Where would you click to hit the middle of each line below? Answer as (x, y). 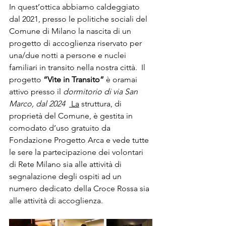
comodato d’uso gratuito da (61, 128)
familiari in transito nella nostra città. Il (78, 68)
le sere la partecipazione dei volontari (77, 152)
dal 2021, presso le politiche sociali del (79, 19)
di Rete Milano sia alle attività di (66, 164)
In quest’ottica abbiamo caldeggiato (75, 7)
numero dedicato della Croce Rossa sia (80, 189)
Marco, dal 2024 (39, 104)
